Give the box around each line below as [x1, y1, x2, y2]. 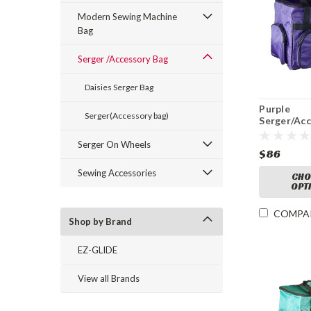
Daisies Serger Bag [85, 82, 153, 92]
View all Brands [78, 273, 140, 284]
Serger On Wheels [78, 139, 151, 150]
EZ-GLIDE [78, 244, 117, 255]
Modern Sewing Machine [78, 11, 177, 22]
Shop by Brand [69, 216, 132, 227]
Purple [259, 103, 290, 115]
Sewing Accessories [78, 167, 156, 178]
